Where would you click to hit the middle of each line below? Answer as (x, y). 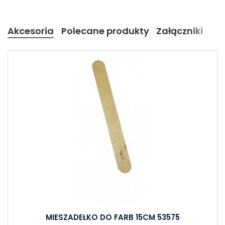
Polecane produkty (105, 31)
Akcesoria (31, 31)
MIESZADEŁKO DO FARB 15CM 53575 (113, 217)
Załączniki (180, 31)
